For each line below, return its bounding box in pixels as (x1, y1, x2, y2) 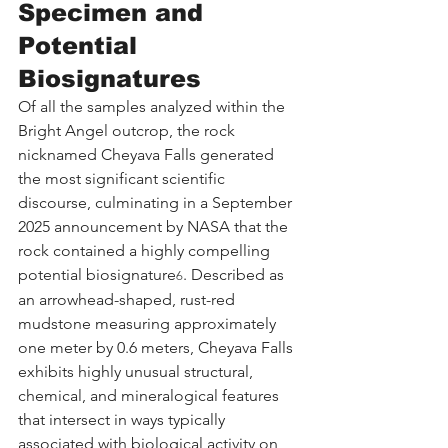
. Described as (183, 264, 288, 284)
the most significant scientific (18, 168, 229, 188)
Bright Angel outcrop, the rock (18, 120, 239, 140)
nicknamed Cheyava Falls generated (18, 144, 278, 164)
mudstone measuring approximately (18, 313, 280, 333)
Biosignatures (18, 64, 201, 92)
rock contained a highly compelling (18, 240, 274, 260)
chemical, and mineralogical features (18, 385, 283, 405)
